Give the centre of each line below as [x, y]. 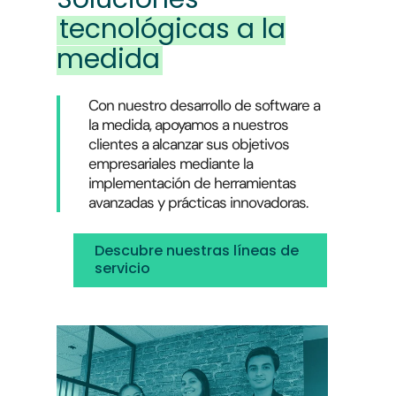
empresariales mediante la [171, 163]
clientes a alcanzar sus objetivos [189, 144]
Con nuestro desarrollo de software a [205, 105]
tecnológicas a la [173, 29]
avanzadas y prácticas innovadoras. [198, 202]
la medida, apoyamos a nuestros [189, 124]
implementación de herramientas [193, 183]
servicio [122, 268]
